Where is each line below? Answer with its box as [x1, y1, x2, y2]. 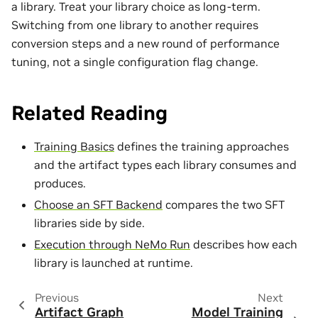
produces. [34, 175, 86, 190]
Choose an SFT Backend [34, 197, 163, 212]
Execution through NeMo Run [34, 236, 190, 251]
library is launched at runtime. [34, 255, 193, 270]
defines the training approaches [114, 138, 289, 153]
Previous [34, 290, 79, 305]
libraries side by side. [34, 215, 145, 230]
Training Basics [34, 138, 114, 153]
